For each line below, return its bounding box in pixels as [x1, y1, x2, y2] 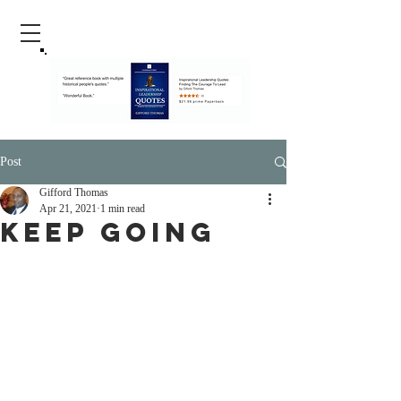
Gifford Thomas [39, 186, 108, 199]
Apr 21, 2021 [39, 202, 97, 215]
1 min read [100, 202, 145, 215]
